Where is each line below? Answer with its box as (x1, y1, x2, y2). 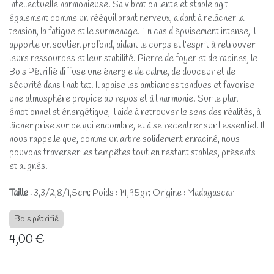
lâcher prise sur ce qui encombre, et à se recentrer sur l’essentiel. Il (9, 119, 264, 132)
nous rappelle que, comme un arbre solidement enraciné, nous (9, 133, 240, 146)
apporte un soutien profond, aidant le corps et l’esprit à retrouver (9, 39, 255, 51)
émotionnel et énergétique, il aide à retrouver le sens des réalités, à (9, 106, 261, 119)
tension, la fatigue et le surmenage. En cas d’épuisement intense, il (9, 25, 256, 38)
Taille (9, 187, 28, 199)
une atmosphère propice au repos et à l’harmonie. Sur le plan (9, 92, 238, 105)
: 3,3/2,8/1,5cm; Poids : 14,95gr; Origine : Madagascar (28, 187, 234, 199)
